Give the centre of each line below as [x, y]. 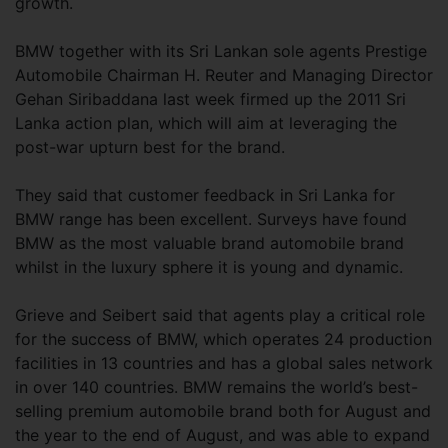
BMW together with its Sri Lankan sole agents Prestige [221, 51]
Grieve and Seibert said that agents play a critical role [220, 315]
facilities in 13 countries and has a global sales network [224, 363]
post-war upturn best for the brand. [150, 147]
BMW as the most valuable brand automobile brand [209, 243]
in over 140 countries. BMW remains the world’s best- [216, 387]
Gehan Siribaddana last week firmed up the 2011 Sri [210, 99]
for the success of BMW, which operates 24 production [223, 339]
